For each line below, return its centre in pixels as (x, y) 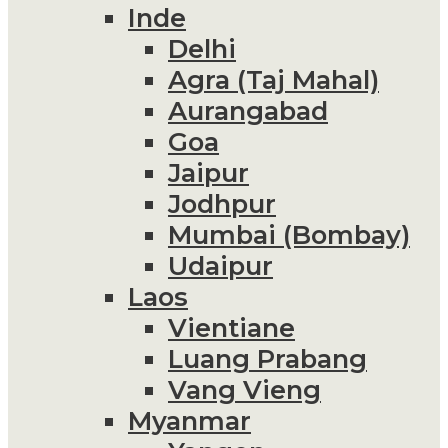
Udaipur (220, 265)
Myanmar (189, 420)
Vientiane (231, 327)
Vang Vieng (244, 389)
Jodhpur (222, 203)
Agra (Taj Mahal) (273, 79)
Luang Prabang (267, 358)
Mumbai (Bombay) (289, 234)
